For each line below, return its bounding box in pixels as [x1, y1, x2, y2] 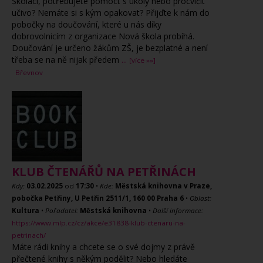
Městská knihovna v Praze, [115, 181, 212, 190]
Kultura [12, 206, 39, 215]
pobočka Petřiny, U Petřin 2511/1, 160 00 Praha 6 [12, 194, 184, 203]
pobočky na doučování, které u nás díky [12, 19, 161, 30]
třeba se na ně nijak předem [12, 54, 122, 65]
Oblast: [190, 194, 211, 203]
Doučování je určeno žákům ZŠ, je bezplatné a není [12, 42, 208, 53]
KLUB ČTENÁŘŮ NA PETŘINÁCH [12, 164, 196, 180]
